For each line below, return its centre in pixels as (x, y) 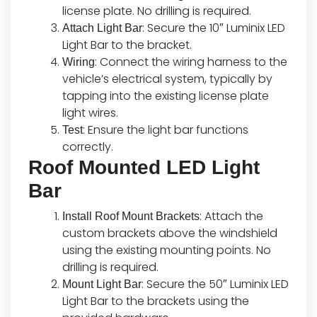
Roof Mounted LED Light (144, 168)
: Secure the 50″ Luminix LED (215, 284)
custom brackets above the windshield (170, 234)
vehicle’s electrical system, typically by (167, 79)
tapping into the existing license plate (166, 96)
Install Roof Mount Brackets (131, 217)
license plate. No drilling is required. (157, 11)
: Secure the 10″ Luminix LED (214, 28)
